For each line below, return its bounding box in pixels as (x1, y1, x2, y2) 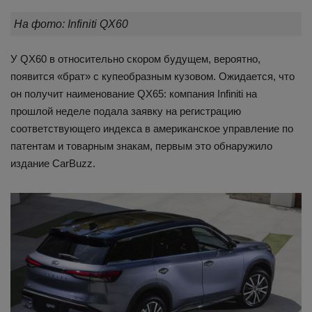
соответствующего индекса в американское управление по (10, 122, 293, 134)
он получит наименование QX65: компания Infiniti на (10, 87, 257, 100)
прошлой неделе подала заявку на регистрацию (10, 104, 241, 117)
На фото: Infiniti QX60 (14, 17, 128, 30)
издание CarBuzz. (10, 157, 95, 169)
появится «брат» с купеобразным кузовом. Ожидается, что (10, 70, 295, 82)
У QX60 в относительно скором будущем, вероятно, (10, 52, 260, 65)
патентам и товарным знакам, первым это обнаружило (10, 139, 272, 152)
